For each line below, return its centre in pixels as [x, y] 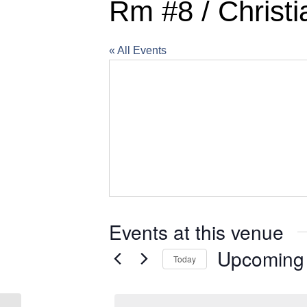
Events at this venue [196, 232]
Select [231, 280]
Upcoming [261, 258]
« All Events [138, 50]
